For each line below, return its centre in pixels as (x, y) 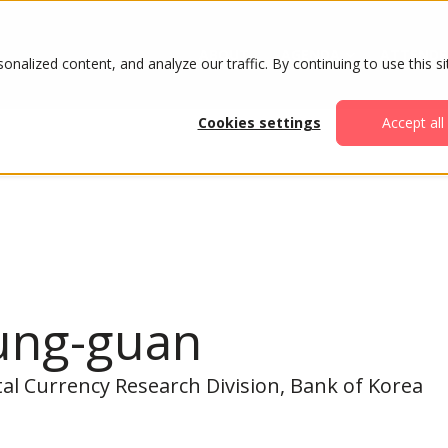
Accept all (413, 123)
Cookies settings (259, 123)
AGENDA (310, 54)
